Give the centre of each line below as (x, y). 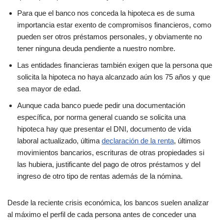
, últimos (187, 141)
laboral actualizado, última (59, 141)
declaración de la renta (138, 141)
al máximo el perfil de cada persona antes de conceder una (102, 214)
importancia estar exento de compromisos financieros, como (114, 25)
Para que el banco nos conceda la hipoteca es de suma (106, 13)
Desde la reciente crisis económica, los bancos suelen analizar (108, 203)
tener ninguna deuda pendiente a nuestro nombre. (97, 48)
